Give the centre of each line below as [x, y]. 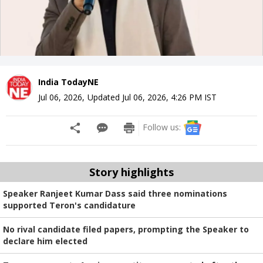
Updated [105, 97]
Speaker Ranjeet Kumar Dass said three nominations [115, 193]
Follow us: [162, 127]
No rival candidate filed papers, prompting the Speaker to [126, 229]
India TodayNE [68, 82]
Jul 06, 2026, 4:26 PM [162, 97]
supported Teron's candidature [69, 205]
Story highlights [131, 172]
